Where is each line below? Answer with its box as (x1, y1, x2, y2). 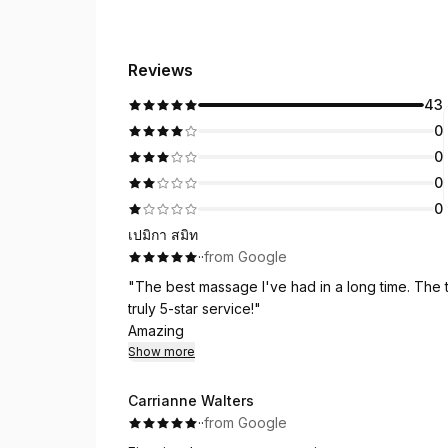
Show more (128, 344, 195, 359)
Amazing (128, 322, 184, 339)
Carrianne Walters (128, 392, 254, 409)
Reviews (128, 60, 193, 80)
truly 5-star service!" (128, 300, 261, 317)
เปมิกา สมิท (128, 226, 198, 243)
